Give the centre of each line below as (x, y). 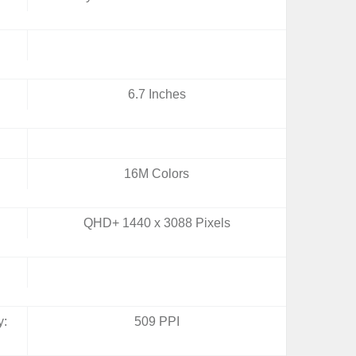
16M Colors (157, 174)
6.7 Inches (157, 94)
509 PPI (157, 321)
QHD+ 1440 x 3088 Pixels (157, 223)
